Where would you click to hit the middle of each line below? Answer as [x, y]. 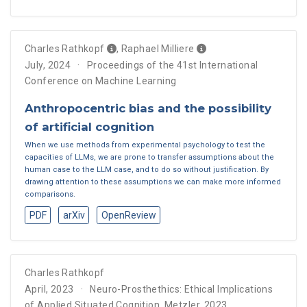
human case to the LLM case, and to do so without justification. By [147, 169]
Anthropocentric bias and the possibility [148, 109]
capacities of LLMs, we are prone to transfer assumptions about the [149, 157]
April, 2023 [49, 289]
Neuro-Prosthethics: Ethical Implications [182, 289]
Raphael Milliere [158, 49]
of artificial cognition [89, 127]
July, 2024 [48, 65]
